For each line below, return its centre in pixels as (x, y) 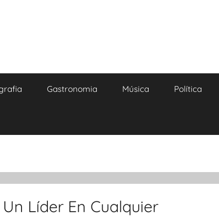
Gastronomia (72, 89)
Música (135, 89)
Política (188, 89)
